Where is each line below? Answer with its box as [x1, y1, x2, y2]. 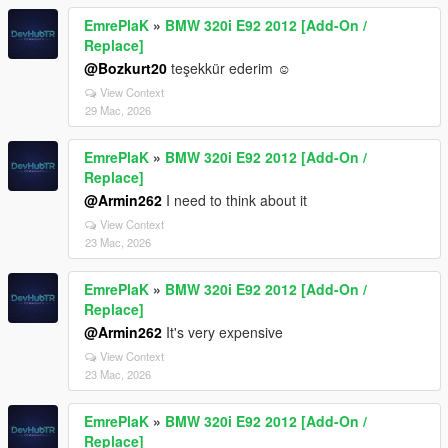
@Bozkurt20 [84, 57, 167, 78]
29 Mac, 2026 [85, 101, 151, 118]
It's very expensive [162, 321, 283, 342]
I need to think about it [162, 189, 307, 210]
